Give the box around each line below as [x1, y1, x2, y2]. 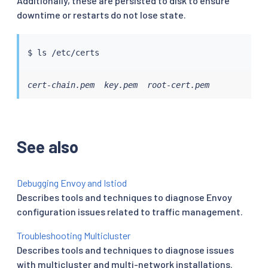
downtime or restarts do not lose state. [17, 9, 186, 21]
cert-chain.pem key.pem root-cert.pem [27, 80, 209, 90]
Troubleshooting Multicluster [17, 230, 130, 242]
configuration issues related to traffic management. [17, 206, 243, 218]
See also [17, 136, 78, 157]
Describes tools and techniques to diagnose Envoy [17, 191, 232, 203]
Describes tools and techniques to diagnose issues [17, 244, 234, 256]
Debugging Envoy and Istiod [17, 177, 127, 189]
